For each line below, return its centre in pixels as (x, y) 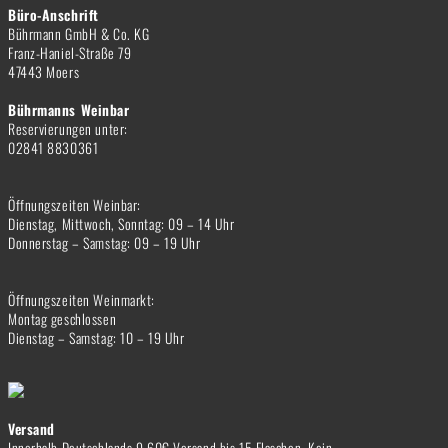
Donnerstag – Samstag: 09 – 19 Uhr (104, 242)
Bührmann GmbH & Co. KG (79, 33)
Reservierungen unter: (68, 128)
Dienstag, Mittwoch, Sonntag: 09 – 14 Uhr (121, 223)
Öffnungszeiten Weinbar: (74, 204)
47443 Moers (44, 71)
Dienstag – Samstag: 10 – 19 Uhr (96, 337)
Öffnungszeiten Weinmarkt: (81, 299)
